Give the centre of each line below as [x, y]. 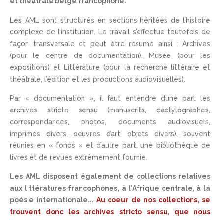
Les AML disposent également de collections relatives [110, 176]
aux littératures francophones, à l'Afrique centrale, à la [110, 188]
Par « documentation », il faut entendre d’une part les [110, 98]
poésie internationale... [53, 200]
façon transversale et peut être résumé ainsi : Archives [110, 44]
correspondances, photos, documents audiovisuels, [110, 122]
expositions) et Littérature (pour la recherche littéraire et [110, 67]
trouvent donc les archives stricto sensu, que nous [110, 212]
